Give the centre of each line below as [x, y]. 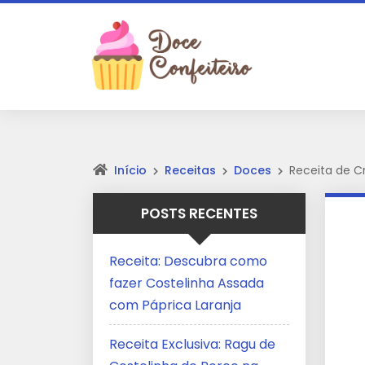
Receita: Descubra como [188, 261]
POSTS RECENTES [199, 213]
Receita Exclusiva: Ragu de [192, 344]
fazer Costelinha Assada [187, 283]
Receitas [190, 170]
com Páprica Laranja [175, 305]
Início [130, 170]
